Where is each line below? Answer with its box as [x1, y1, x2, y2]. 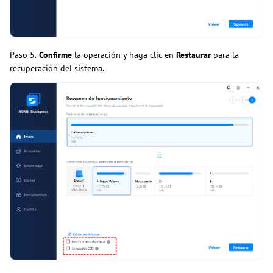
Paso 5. [10, 49, 37, 61]
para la [211, 49, 239, 61]
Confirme [37, 49, 72, 61]
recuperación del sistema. [10, 63, 111, 74]
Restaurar [176, 49, 211, 61]
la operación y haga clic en [72, 49, 176, 61]
